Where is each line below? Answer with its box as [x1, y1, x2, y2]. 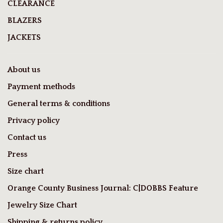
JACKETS [7, 33, 41, 42]
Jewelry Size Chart [7, 201, 77, 210]
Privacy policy [7, 116, 60, 125]
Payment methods [7, 82, 75, 92]
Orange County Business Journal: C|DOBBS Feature [7, 184, 198, 193]
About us [7, 65, 40, 75]
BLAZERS [7, 16, 42, 25]
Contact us [7, 133, 46, 142]
